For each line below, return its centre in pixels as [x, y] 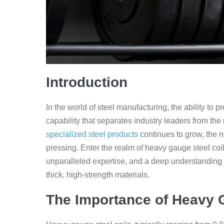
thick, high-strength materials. [98, 175]
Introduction [87, 82]
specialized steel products [92, 134]
